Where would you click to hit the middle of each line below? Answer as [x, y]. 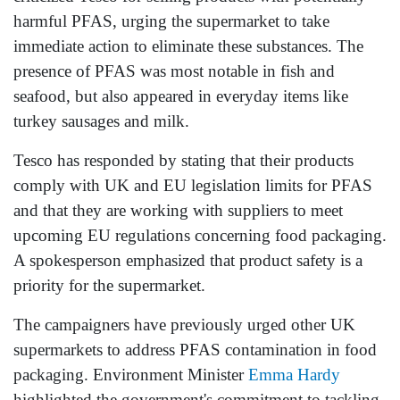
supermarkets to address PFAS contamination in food [195, 350]
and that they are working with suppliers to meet [178, 211]
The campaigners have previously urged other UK [184, 325]
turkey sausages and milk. [101, 121]
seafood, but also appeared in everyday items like [181, 96]
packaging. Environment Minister [131, 375]
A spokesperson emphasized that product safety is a [188, 261]
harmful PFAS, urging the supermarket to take [171, 21]
